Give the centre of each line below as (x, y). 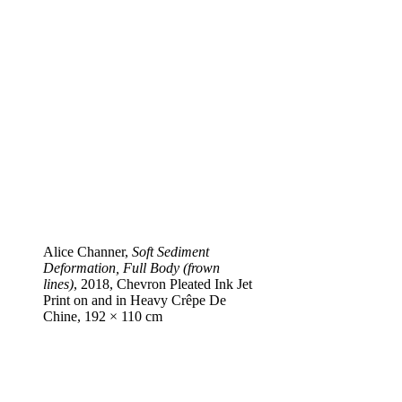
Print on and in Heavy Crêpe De (135, 300)
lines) (58, 284)
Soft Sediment (170, 251)
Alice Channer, (87, 251)
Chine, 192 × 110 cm (103, 316)
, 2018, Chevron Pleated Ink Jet (163, 284)
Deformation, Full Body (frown (131, 267)
